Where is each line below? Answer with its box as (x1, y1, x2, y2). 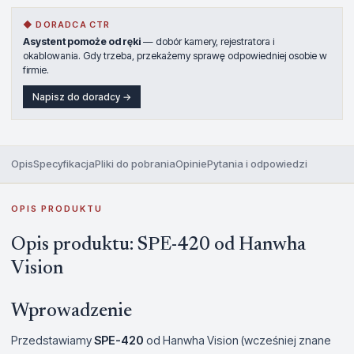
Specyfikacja (33, 157, 95, 170)
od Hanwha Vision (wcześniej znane (144, 333, 331, 347)
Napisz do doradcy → (32, 91, 131, 103)
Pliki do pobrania (95, 157, 175, 170)
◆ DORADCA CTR (23, 19, 111, 30)
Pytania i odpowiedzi (207, 157, 307, 170)
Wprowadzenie (11, 302, 132, 321)
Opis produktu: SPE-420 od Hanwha (11, 235, 306, 254)
